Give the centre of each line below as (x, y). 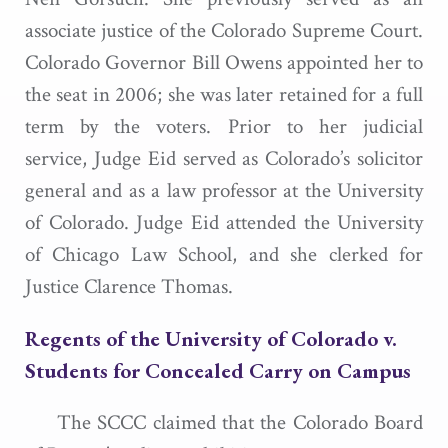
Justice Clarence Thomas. (129, 286)
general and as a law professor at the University (224, 190)
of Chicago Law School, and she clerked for (224, 254)
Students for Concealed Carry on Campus (218, 370)
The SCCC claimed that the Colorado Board (240, 422)
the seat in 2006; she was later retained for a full (224, 94)
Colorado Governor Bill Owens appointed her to (224, 62)
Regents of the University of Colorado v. (211, 338)
